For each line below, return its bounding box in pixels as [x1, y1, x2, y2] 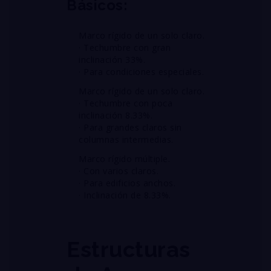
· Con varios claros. [79, 165, 158, 177]
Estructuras [67, 237, 191, 262]
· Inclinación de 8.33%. [79, 189, 171, 201]
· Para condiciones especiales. [79, 66, 204, 77]
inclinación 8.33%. [79, 109, 152, 121]
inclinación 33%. [79, 54, 145, 65]
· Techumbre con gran [79, 42, 171, 53]
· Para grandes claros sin [79, 122, 182, 133]
